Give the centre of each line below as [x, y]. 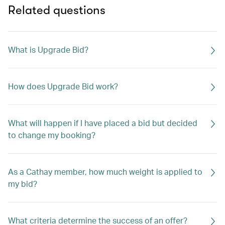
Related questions [57, 10]
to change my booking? [52, 135]
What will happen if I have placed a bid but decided [103, 123]
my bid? [23, 184]
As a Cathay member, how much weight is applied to [105, 172]
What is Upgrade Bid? [48, 49]
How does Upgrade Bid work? [63, 86]
